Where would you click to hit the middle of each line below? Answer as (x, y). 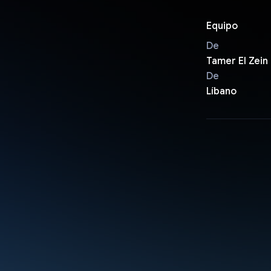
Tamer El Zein (237, 61)
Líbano (221, 91)
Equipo (222, 26)
